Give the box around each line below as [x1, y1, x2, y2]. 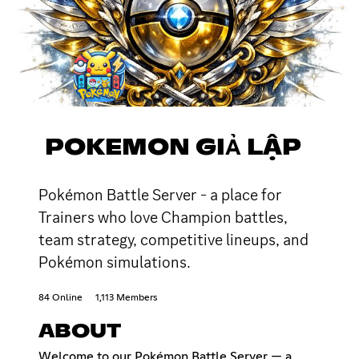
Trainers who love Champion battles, [38, 206, 288, 228]
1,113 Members [95, 292, 157, 303]
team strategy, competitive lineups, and [38, 228, 309, 250]
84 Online [38, 292, 83, 303]
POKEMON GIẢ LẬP [45, 136, 301, 159]
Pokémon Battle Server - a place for [38, 184, 282, 205]
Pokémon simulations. [38, 251, 191, 272]
